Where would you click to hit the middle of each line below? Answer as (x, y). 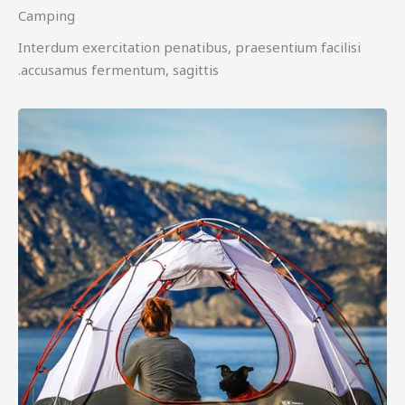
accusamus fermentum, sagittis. (120, 70)
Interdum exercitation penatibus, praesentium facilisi (189, 47)
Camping (47, 16)
